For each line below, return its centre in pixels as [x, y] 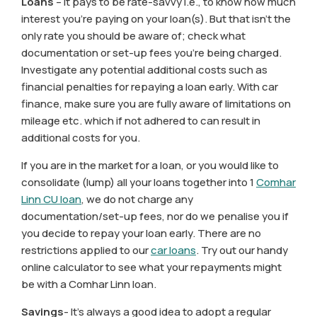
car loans [173, 250]
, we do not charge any [137, 200]
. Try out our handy [242, 250]
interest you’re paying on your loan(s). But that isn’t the [156, 19]
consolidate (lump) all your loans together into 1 [139, 183]
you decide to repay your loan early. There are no [141, 234]
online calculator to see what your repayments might [151, 267]
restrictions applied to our [86, 250]
